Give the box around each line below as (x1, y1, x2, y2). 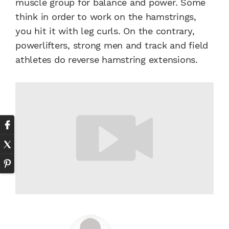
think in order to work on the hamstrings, (15, 11, 196, 22)
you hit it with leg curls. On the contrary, (15, 26, 195, 36)
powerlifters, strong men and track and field (15, 40, 208, 51)
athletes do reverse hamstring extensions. (15, 54, 198, 65)
